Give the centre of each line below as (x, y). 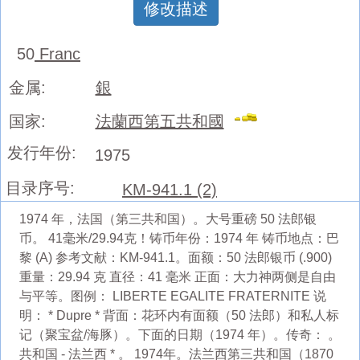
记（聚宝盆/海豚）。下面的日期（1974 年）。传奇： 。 (180, 334)
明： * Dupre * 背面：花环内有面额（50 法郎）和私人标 (179, 315)
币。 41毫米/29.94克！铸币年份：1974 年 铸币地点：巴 (179, 238)
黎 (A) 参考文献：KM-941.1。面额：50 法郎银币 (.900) (175, 257)
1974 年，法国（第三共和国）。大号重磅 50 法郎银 (168, 219)
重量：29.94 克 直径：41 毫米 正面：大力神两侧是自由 (177, 276)
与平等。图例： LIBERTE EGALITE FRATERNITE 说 (172, 296)
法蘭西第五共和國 (160, 121)
